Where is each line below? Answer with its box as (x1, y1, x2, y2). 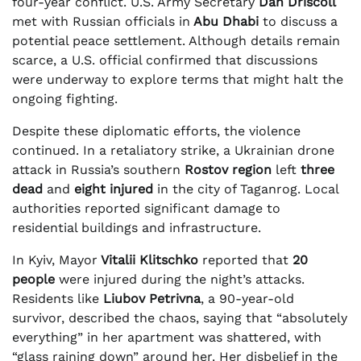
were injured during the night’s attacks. (55, 271, 305, 287)
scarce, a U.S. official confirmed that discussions (12, 52, 317, 68)
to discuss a (259, 13, 338, 29)
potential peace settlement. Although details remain (12, 32, 340, 48)
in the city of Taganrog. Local (153, 180, 338, 197)
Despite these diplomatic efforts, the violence (12, 122, 301, 139)
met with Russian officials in (12, 13, 190, 29)
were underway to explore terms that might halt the (12, 71, 343, 87)
